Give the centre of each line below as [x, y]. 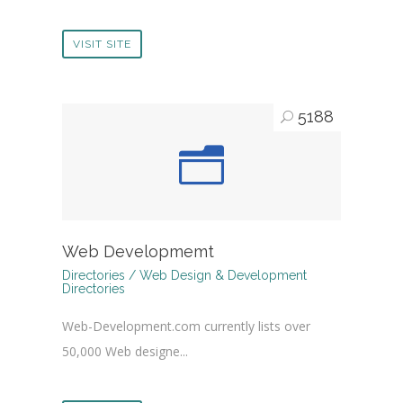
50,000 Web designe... [125, 352]
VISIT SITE [102, 45]
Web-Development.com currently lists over [186, 327]
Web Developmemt [138, 252]
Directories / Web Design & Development [184, 276]
